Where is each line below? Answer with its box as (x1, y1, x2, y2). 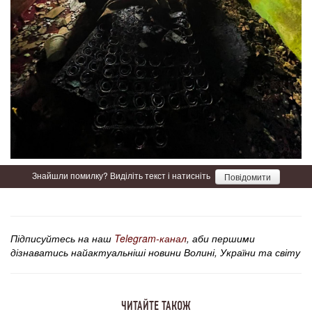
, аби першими (187, 231, 255, 246)
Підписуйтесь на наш (10, 231, 114, 246)
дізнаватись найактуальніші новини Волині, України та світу (10, 245, 300, 260)
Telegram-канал (114, 231, 187, 246)
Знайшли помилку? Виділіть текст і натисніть (32, 169, 212, 181)
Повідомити (224, 171, 271, 183)
